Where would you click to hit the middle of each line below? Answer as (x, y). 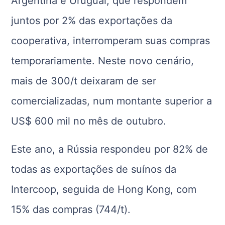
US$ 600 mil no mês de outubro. (89, 121)
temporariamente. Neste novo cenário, (103, 61)
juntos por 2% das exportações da (92, 21)
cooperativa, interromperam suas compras (111, 41)
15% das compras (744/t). (71, 209)
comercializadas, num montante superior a (112, 101)
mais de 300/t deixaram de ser (84, 81)
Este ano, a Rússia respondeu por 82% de (110, 149)
